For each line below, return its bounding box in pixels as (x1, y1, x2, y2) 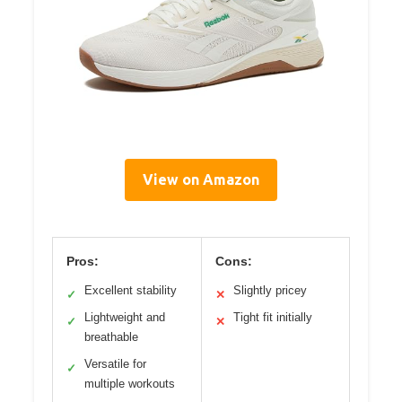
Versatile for (84, 357, 146, 371)
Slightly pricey (232, 284, 307, 298)
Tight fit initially (232, 310, 312, 325)
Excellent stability (84, 284, 177, 298)
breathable (84, 330, 138, 345)
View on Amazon (143, 171, 259, 188)
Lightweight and (84, 310, 165, 325)
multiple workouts (84, 377, 175, 391)
